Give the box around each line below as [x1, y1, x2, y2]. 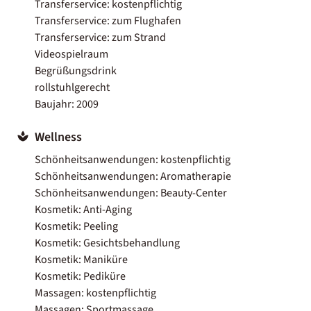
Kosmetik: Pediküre [35, 268, 126, 284]
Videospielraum [35, 46, 108, 62]
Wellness [35, 128, 82, 146]
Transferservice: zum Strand [35, 29, 166, 45]
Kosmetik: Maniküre [35, 251, 128, 267]
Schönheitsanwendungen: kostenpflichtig [35, 151, 230, 167]
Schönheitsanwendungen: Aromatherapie [35, 168, 231, 184]
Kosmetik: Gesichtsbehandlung [35, 235, 180, 251]
